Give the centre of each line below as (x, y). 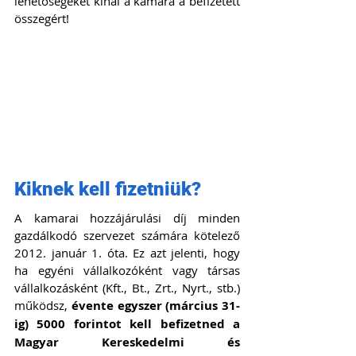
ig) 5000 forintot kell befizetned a (127, 324)
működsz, (43, 306)
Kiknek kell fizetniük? (108, 190)
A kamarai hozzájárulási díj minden (127, 218)
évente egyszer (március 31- (155, 306)
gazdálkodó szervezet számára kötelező (127, 236)
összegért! (42, 18)
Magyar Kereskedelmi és (127, 342)
